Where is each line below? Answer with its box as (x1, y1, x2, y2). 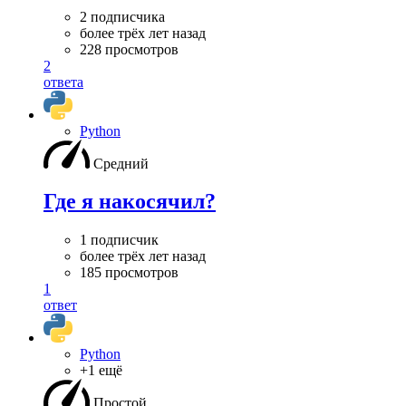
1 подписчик (80, 232, 159, 248)
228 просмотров (80, 41, 179, 57)
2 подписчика (80, 8, 165, 24)
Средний (93, 155, 149, 171)
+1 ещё (80, 362, 122, 379)
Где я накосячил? (43, 189, 216, 214)
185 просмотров (80, 265, 179, 281)
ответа (43, 73, 83, 90)
